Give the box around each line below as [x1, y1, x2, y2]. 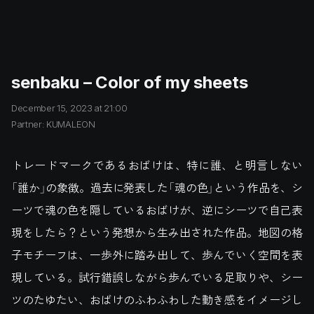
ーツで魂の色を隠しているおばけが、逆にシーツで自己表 [11, 201, 303, 218]
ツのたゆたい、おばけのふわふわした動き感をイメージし [11, 291, 303, 308]
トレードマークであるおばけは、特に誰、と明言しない [11, 156, 303, 173]
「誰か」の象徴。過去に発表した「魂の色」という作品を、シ [11, 179, 303, 196]
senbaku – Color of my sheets [11, 68, 248, 93]
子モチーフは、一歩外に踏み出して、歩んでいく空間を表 [11, 246, 303, 263]
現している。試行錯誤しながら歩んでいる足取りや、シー [11, 268, 303, 285]
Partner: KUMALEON [11, 116, 95, 130]
